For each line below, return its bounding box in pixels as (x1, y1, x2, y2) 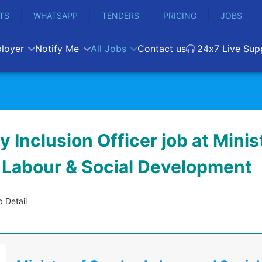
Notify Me (35, 43, 80, 54)
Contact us (137, 43, 186, 54)
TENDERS (102, 11, 139, 20)
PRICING (163, 11, 196, 20)
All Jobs (90, 43, 126, 54)
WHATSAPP (33, 11, 78, 20)
